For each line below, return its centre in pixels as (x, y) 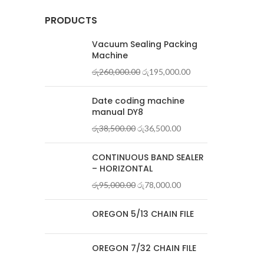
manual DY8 (118, 112)
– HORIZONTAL (122, 169)
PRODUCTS (71, 20)
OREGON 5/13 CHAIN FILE (143, 214)
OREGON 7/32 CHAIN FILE (144, 248)
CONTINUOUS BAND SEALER (148, 157)
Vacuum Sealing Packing (145, 44)
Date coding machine (138, 101)
